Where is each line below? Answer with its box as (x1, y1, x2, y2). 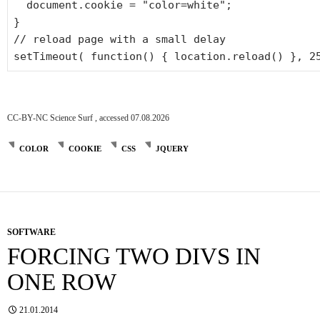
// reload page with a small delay (14, 33, 226, 46)
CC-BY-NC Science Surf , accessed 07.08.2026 (7, 112, 169, 123)
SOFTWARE (7, 226, 56, 237)
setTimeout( (14, 50, 91, 64)
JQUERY (156, 144, 189, 153)
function (91, 50, 142, 64)
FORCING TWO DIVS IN (7, 243, 261, 269)
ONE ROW (7, 269, 116, 295)
